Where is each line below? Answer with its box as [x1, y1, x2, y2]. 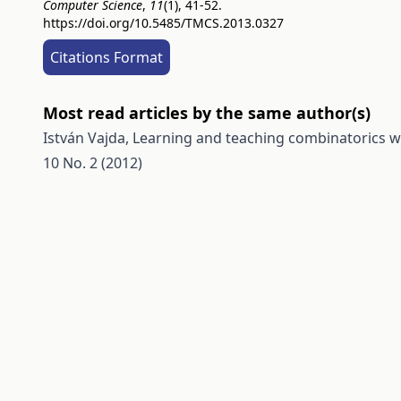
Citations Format [50, 47, 163, 67]
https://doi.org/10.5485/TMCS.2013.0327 [43, 14, 284, 31]
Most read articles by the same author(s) [43, 102, 371, 124]
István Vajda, [43, 128, 132, 148]
